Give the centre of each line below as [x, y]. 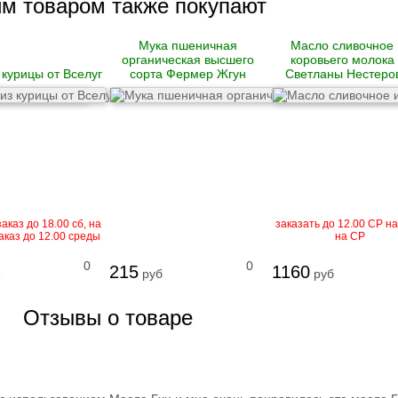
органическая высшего [187, 60]
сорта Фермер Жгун [187, 74]
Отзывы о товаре [108, 318]
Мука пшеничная [187, 46]
